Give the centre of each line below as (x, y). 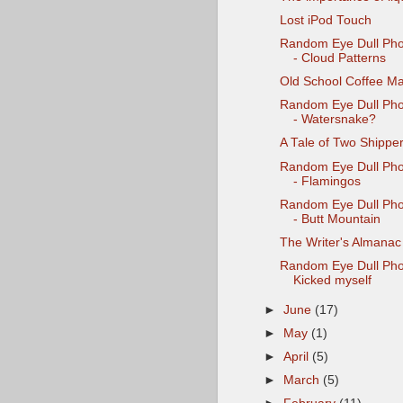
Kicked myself (332, 280)
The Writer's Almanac (340, 242)
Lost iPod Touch (325, 20)
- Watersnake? (334, 120)
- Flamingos (327, 181)
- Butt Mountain (336, 219)
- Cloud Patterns (339, 58)
